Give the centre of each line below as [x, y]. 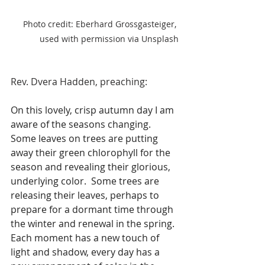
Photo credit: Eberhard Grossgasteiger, [101, 24]
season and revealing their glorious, [92, 167]
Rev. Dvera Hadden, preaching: [79, 82]
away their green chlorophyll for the [92, 153]
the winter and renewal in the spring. [94, 224]
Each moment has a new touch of [86, 238]
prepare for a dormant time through [93, 210]
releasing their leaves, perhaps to [86, 195]
